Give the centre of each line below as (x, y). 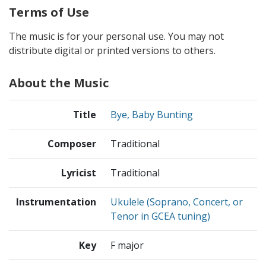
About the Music (59, 83)
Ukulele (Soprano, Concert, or (177, 202)
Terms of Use (49, 12)
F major (127, 246)
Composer (72, 144)
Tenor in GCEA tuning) (160, 216)
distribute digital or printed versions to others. (112, 51)
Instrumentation (56, 202)
